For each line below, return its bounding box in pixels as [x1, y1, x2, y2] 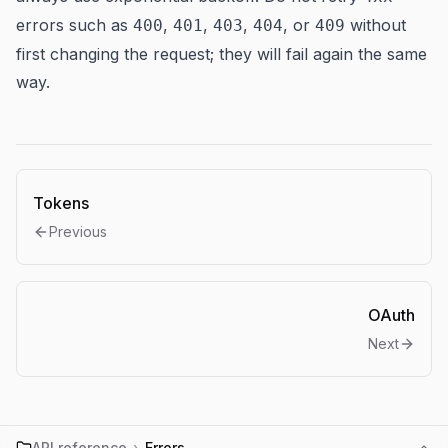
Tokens [33, 193, 89, 213]
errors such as [16, 15, 133, 35]
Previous [49, 223, 107, 240]
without [345, 15, 406, 35]
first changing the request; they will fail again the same [16, 44, 427, 64]
